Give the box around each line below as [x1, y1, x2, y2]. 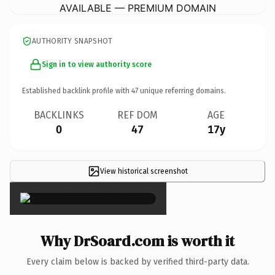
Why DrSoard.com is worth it [41, 230, 234, 251]
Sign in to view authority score [42, 60, 152, 69]
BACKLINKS [34, 109, 84, 121]
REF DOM [117, 109, 158, 121]
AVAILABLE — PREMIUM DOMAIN [59, 1, 216, 14]
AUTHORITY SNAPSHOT [32, 36, 113, 45]
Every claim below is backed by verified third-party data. [26, 256, 249, 267]
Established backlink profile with [22, 86, 131, 95]
